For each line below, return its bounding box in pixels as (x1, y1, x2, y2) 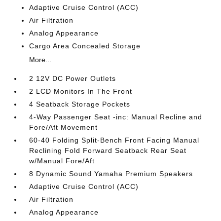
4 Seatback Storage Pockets (29, 100, 131, 108)
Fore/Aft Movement (29, 123, 98, 131)
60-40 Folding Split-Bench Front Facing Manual (29, 136, 200, 144)
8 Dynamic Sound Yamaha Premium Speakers (29, 170, 193, 178)
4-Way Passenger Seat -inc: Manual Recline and (29, 113, 203, 121)
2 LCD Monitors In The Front (29, 87, 133, 95)
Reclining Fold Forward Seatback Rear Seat (29, 147, 187, 154)
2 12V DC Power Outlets (29, 74, 116, 82)
